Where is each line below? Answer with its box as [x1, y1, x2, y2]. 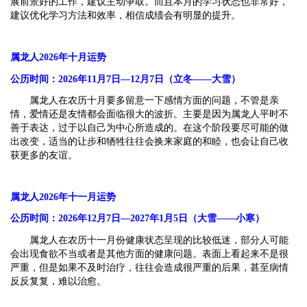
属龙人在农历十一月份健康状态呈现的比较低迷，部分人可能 [29, 234, 288, 245]
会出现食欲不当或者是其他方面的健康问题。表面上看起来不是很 [10, 248, 288, 259]
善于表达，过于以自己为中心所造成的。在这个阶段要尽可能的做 [10, 122, 288, 133]
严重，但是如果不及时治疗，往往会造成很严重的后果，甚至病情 [10, 262, 288, 273]
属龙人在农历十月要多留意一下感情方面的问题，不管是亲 [29, 95, 279, 106]
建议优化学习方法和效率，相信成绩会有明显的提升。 [10, 10, 241, 21]
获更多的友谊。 [10, 149, 77, 160]
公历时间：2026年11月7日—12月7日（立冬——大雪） [10, 73, 241, 84]
